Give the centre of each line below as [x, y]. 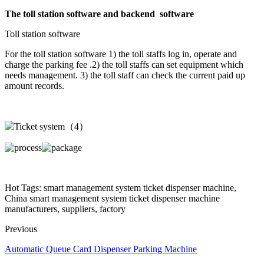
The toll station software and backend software [99, 14]
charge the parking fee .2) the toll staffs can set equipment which [124, 64]
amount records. [34, 85]
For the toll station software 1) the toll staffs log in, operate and [121, 54]
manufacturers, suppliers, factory [65, 209]
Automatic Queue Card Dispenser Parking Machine [101, 249]
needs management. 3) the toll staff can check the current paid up [125, 75]
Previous [21, 229]
